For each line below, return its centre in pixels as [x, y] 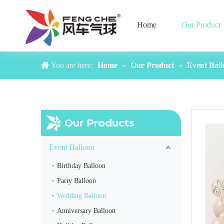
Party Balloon [76, 181]
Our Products [99, 123]
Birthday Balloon [81, 166]
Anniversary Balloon [86, 211]
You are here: [72, 65]
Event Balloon [72, 147]
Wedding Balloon [81, 196]
